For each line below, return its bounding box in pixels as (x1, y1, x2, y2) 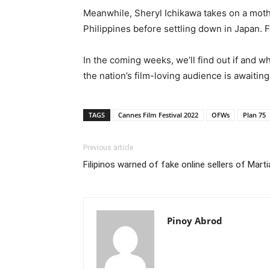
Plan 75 (243, 110, 266, 119)
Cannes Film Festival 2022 (118, 110, 198, 119)
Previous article (83, 143, 133, 152)
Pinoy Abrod (167, 214, 222, 227)
